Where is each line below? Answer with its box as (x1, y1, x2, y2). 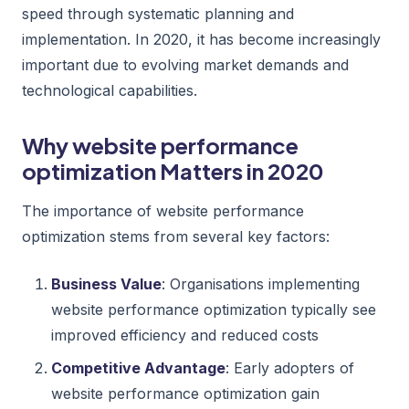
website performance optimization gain (51, 383, 320, 403)
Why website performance (22, 131, 299, 159)
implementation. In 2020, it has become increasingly (22, 29, 381, 48)
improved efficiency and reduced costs (51, 325, 319, 344)
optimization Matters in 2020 (22, 156, 324, 184)
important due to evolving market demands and (22, 55, 349, 74)
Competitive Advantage (51, 358, 225, 377)
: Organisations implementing (162, 274, 360, 293)
